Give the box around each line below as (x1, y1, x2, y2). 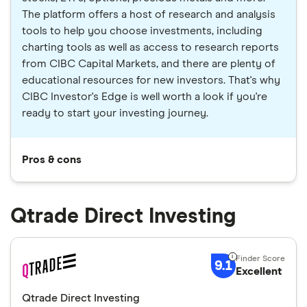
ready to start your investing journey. (22, 108, 208, 119)
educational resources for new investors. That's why (22, 75, 280, 86)
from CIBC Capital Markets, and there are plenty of (22, 58, 275, 69)
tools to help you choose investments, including (22, 25, 262, 36)
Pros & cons (22, 154, 82, 165)
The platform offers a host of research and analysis (22, 9, 275, 20)
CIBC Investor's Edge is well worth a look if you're (22, 91, 267, 102)
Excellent (235, 266, 282, 277)
